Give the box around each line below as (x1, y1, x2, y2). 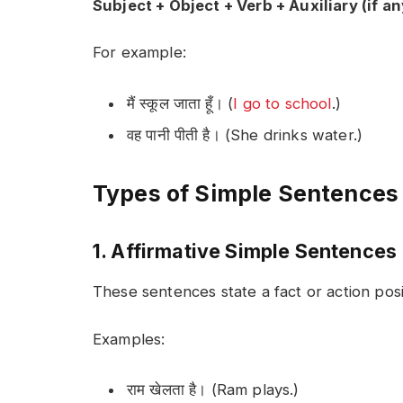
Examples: (93, 329, 166, 348)
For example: (93, 43, 186, 62)
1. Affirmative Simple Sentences (93, 238, 398, 263)
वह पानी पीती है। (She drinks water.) (127, 125, 363, 144)
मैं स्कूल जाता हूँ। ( (127, 94, 234, 113)
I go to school (233, 94, 332, 113)
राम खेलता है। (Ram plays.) (127, 381, 300, 399)
